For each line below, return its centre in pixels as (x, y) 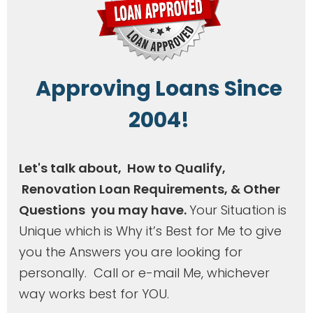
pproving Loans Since (166, 88)
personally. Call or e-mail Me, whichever (144, 272)
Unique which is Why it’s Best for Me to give (150, 231)
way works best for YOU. (94, 293)
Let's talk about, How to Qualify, (122, 168)
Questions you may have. (104, 210)
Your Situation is (238, 210)
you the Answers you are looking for (131, 252)
